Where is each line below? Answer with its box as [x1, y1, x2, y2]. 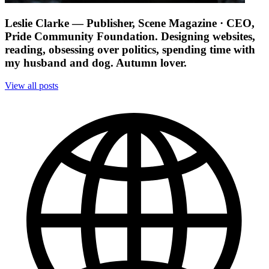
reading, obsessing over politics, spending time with [5, 43, 255, 56]
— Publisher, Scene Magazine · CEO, [72, 16, 255, 29]
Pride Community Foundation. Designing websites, [5, 29, 255, 43]
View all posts [5, 80, 58, 91]
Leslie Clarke [5, 16, 69, 29]
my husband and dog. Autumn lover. [5, 56, 187, 69]
